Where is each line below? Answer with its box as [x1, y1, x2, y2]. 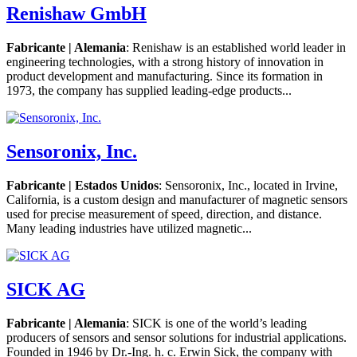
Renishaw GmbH [6, 3, 147, 25]
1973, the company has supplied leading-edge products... [6, 83, 292, 97]
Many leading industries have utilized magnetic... [6, 221, 252, 235]
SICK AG [6, 278, 85, 300]
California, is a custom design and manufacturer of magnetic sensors [6, 192, 347, 206]
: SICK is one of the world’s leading [126, 316, 307, 330]
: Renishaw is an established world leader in [126, 40, 346, 54]
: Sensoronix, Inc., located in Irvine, [159, 178, 338, 192]
